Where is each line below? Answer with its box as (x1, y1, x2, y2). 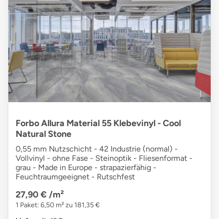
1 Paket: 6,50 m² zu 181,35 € (16, 200, 100, 209)
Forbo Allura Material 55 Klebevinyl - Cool (16, 117, 181, 129)
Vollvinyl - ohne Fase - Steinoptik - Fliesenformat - (16, 153, 193, 163)
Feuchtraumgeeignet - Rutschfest (16, 172, 135, 181)
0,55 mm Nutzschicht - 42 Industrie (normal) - (16, 144, 178, 153)
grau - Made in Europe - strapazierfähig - (16, 162, 156, 172)
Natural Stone (16, 128, 71, 139)
